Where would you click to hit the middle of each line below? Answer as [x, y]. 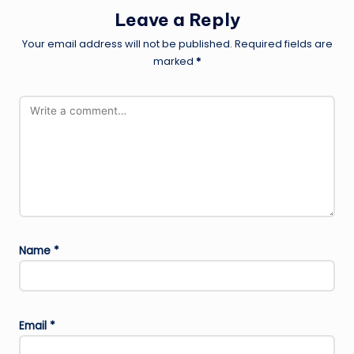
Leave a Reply [177, 19]
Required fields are [283, 44]
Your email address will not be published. [127, 44]
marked [175, 62]
